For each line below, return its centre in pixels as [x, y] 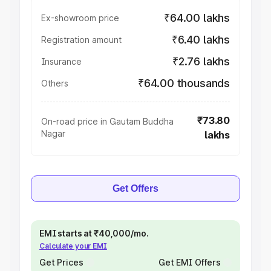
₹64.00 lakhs [197, 18]
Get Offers [135, 188]
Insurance [61, 61]
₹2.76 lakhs [201, 61]
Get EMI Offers [189, 262]
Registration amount [81, 40]
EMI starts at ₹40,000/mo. [94, 233]
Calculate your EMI [73, 246]
